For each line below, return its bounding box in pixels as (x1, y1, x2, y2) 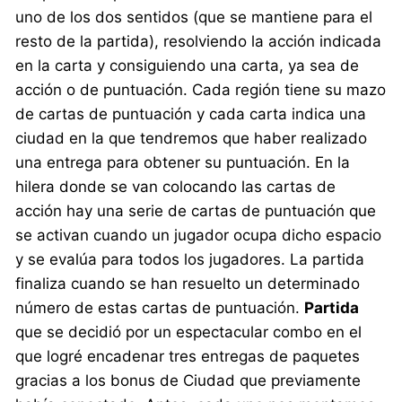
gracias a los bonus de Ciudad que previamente (15, 371, 362, 389)
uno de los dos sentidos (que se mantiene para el (15, 7, 373, 26)
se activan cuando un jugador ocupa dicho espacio (15, 225, 382, 244)
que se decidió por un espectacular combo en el (15, 322, 363, 341)
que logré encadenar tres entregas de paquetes (15, 346, 361, 365)
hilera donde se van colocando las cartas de (15, 177, 336, 196)
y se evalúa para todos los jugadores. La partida (15, 249, 365, 268)
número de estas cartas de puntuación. (15, 298, 305, 317)
